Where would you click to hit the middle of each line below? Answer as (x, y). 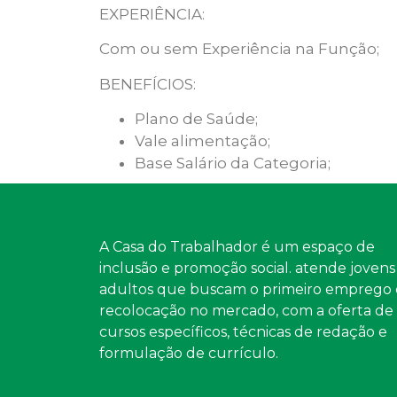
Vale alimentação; (202, 140)
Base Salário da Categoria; (233, 163)
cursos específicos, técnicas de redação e (243, 331)
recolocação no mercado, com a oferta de (246, 310)
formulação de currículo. (189, 353)
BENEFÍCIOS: (148, 84)
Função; (349, 49)
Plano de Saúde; (196, 118)
